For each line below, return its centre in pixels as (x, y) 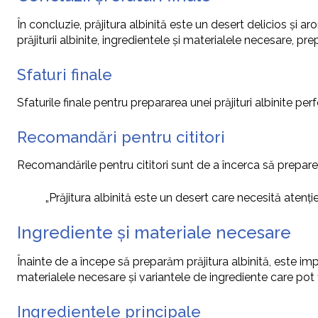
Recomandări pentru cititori (121, 137)
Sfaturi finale (65, 75)
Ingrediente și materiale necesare (154, 233)
